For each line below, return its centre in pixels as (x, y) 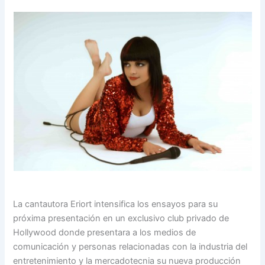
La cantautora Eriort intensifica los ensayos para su (116, 204)
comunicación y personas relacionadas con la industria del (130, 246)
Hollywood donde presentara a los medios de (105, 232)
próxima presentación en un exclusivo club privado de (121, 218)
